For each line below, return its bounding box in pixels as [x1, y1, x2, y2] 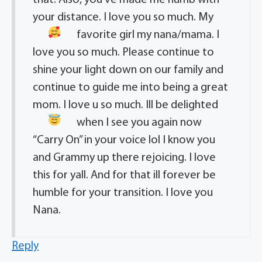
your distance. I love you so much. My [33, 12, 213, 24]
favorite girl [76, 29, 135, 42]
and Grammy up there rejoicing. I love [33, 152, 216, 164]
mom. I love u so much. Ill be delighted [33, 99, 218, 112]
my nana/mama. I [134, 29, 219, 42]
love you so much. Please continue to [33, 47, 214, 59]
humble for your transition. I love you [33, 187, 213, 199]
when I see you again [76, 117, 178, 129]
